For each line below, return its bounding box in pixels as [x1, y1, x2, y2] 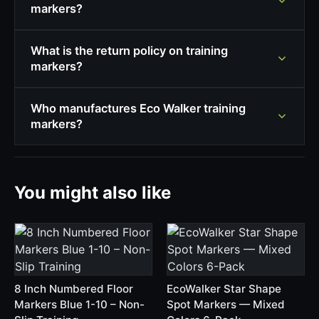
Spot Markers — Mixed [167, 298, 285, 311]
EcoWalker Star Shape [167, 282, 281, 296]
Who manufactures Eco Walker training [30, 101, 246, 116]
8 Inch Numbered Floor [14, 282, 133, 296]
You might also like [14, 182, 171, 203]
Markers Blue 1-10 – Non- [14, 298, 145, 311]
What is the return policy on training [30, 43, 228, 58]
